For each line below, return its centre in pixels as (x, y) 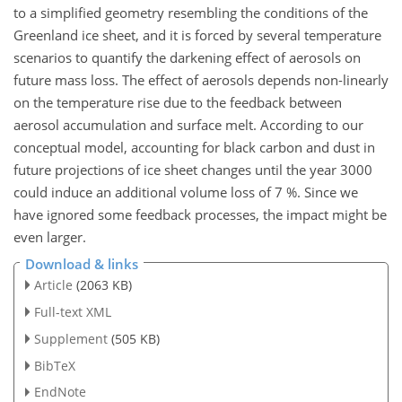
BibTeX (54, 365)
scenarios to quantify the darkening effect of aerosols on (187, 57)
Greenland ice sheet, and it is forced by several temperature (197, 35)
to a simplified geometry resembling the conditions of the (191, 12)
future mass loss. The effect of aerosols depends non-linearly (201, 79)
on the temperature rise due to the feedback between (178, 102)
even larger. (50, 236)
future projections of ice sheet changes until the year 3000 (193, 169)
